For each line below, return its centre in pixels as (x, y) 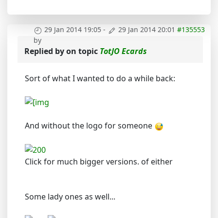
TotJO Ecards (123, 51)
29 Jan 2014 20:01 (147, 30)
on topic (83, 51)
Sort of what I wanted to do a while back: (100, 78)
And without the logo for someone (90, 126)
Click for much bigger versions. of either (99, 162)
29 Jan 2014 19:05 (73, 30)
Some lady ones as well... (70, 197)
